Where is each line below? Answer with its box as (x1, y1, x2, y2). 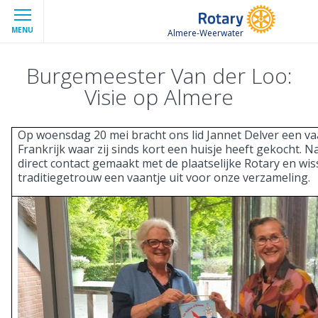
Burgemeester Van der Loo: (26, 61, 292, 90)
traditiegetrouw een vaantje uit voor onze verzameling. (18, 170, 310, 186)
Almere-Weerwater (168, 26, 243, 39)
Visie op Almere (84, 82, 234, 111)
